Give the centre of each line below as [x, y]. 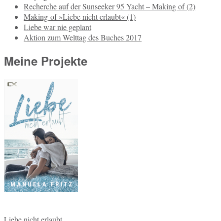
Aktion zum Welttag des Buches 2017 [83, 37]
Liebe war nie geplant [57, 27]
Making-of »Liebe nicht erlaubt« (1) [80, 17]
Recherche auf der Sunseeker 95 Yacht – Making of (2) [110, 6]
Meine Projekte [46, 60]
